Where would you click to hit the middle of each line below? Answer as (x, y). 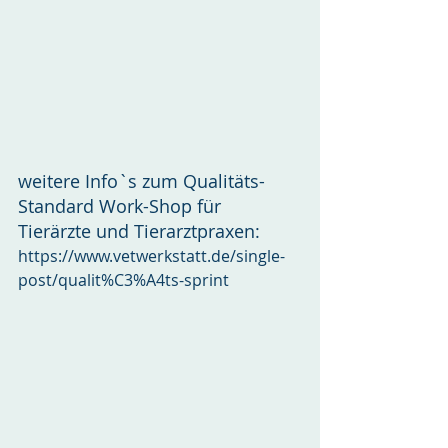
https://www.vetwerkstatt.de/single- (151, 256)
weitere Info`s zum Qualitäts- (141, 181)
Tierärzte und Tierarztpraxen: (144, 231)
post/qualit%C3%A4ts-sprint (123, 280)
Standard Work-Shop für (122, 206)
